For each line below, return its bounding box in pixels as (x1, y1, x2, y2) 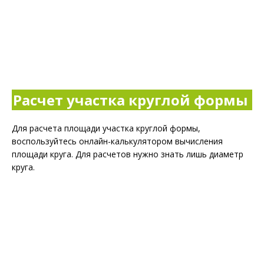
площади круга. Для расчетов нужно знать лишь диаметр (12, 148, 243, 160)
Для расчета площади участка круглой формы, (12, 123, 200, 134)
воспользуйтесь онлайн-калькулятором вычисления (12, 136, 223, 147)
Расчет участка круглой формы (13, 90, 248, 110)
